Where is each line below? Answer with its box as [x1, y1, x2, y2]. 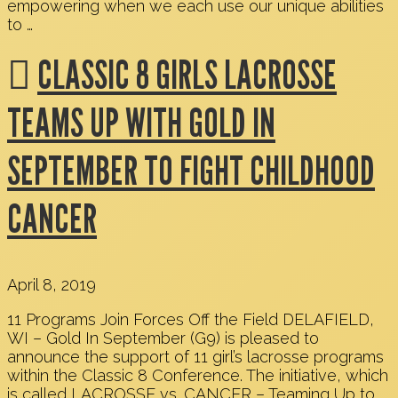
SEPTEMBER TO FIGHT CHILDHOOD [7, 146, 375, 195]
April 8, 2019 [7, 275, 96, 294]
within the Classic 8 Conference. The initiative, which [7, 365, 388, 385]
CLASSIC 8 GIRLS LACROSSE [37, 50, 337, 99]
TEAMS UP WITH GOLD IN [7, 98, 275, 147]
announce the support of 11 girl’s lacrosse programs [7, 346, 384, 366]
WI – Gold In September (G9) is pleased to [7, 328, 319, 347]
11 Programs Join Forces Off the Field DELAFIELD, [7, 309, 374, 329]
